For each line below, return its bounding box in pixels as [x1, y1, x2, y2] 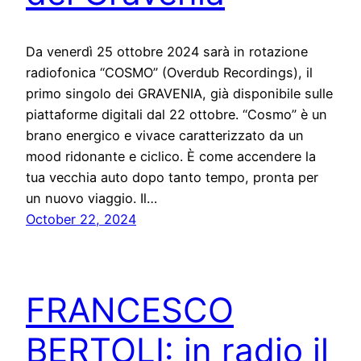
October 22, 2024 [26, 211, 136, 228]
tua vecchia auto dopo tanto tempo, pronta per [26, 169, 318, 186]
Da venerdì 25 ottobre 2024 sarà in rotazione [26, 44, 308, 60]
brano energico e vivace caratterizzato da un [26, 127, 304, 144]
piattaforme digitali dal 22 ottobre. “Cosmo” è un [26, 106, 327, 123]
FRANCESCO [26, 289, 234, 331]
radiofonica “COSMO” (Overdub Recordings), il [26, 64, 313, 81]
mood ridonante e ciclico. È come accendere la [26, 148, 316, 165]
